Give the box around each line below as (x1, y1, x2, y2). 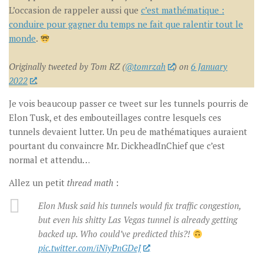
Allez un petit (9, 177, 67, 188)
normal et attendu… (9, 154, 90, 166)
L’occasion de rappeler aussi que (9, 4, 141, 16)
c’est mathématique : (141, 4, 224, 16)
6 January (191, 60, 228, 72)
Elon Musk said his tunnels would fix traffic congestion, (38, 200, 241, 211)
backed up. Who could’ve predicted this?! (38, 228, 193, 240)
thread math (67, 177, 113, 188)
